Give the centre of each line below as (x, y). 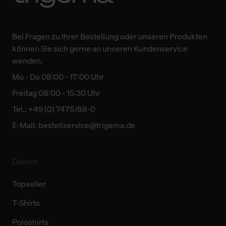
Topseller (29, 184)
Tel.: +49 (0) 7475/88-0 (54, 109)
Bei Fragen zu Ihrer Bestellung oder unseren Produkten (110, 37)
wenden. (27, 61)
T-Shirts (26, 203)
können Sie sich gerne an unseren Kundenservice (100, 49)
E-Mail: (25, 125)
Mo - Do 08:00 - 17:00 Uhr (58, 77)
